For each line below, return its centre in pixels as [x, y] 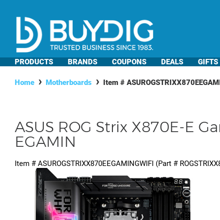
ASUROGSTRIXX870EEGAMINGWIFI [96, 164]
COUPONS [129, 62]
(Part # [167, 164]
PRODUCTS [34, 62]
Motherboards [69, 82]
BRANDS [82, 62]
